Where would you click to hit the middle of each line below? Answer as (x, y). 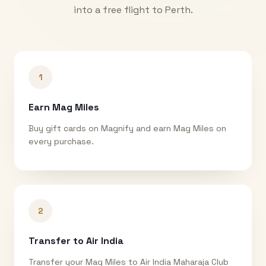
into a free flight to (119, 9)
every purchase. (61, 141)
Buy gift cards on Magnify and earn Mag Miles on (127, 128)
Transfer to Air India (76, 240)
